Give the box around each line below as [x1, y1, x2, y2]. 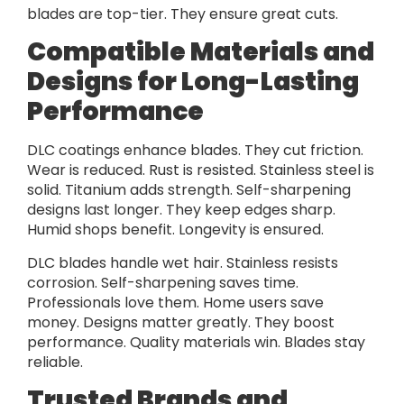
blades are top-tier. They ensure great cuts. [27, 3, 338, 24]
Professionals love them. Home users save [27, 291, 324, 313]
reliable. [27, 351, 83, 372]
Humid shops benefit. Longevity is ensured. [27, 219, 324, 241]
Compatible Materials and [27, 34, 374, 70]
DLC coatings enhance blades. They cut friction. [27, 140, 363, 161]
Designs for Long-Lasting [27, 64, 359, 100]
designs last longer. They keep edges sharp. [27, 199, 335, 221]
